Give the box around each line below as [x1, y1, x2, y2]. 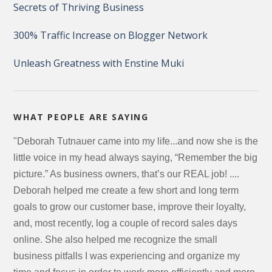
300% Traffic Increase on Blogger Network [13, 29, 208, 42]
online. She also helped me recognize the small [13, 234, 218, 245]
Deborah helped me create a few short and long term [13, 185, 239, 195]
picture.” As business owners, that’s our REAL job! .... [13, 169, 240, 179]
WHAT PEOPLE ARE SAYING [13, 111, 149, 123]
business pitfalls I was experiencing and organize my [13, 251, 240, 261]
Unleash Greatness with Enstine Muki [13, 56, 185, 70]
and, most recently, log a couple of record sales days [13, 218, 238, 228]
